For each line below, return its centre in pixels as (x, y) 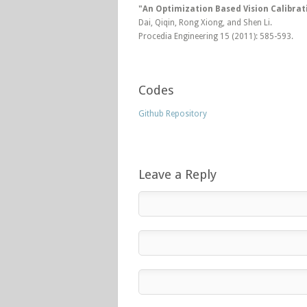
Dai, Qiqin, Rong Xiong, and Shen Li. (205, 23)
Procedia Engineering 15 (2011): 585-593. (216, 36)
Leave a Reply (177, 174)
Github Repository (173, 114)
